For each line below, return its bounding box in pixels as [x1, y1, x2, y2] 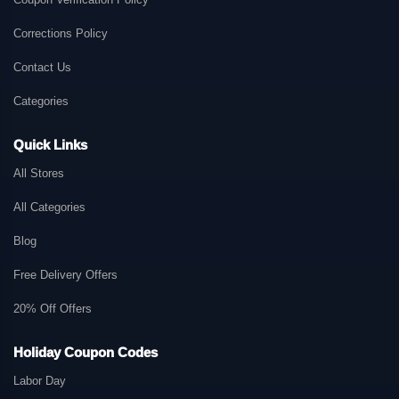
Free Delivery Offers [13, 268, 118, 282]
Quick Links [13, 137, 87, 153]
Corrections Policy [13, 27, 108, 41]
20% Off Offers [13, 302, 92, 316]
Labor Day [13, 374, 66, 388]
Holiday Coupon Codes [13, 345, 158, 361]
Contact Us [13, 61, 71, 75]
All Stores [13, 167, 64, 181]
